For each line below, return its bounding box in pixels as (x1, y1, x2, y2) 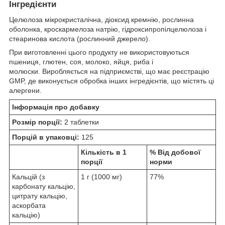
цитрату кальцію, (12, 192, 67, 200)
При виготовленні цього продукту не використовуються (9, 48, 189, 57)
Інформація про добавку (12, 103, 99, 111)
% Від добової (150, 148, 200, 157)
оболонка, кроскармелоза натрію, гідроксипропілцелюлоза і (9, 25, 206, 34)
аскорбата (12, 201, 46, 210)
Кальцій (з (12, 173, 45, 181)
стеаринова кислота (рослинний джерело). (9, 35, 150, 43)
